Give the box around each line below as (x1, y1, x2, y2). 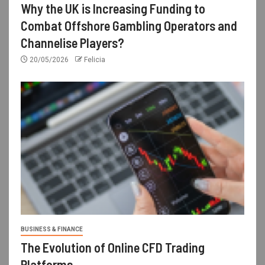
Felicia (84, 56, 105, 64)
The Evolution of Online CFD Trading (21, 240, 205, 256)
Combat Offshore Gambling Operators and (21, 18, 237, 34)
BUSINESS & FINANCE (21, 226, 83, 233)
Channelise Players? (21, 35, 124, 51)
